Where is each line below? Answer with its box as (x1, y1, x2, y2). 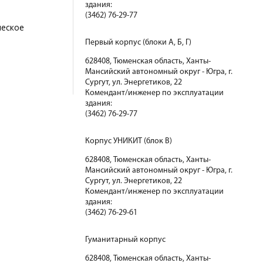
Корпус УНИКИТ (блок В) (85, 137, 172, 146)
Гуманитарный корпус (85, 235, 166, 244)
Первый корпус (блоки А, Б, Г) (85, 38, 191, 47)
